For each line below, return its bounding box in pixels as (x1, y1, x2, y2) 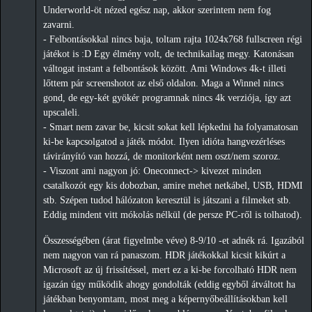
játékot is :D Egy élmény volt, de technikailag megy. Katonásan (43, 48, 294, 59)
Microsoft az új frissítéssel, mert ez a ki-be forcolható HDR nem (43, 265, 297, 276)
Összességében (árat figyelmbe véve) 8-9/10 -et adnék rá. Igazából (43, 235, 304, 247)
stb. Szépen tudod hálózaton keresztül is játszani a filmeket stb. (43, 194, 291, 205)
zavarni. (43, 19, 75, 30)
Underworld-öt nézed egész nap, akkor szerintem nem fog (43, 4, 271, 15)
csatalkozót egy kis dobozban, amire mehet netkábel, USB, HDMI (43, 180, 303, 191)
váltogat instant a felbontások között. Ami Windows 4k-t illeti (43, 63, 286, 74)
